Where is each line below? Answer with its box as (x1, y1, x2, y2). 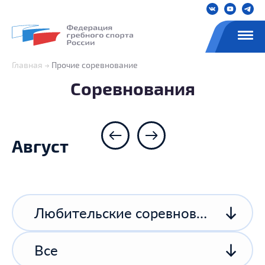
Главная (12, 60, 43, 70)
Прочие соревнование (51, 60, 138, 70)
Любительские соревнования (196, 204, 207, 222)
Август (12, 135, 69, 157)
